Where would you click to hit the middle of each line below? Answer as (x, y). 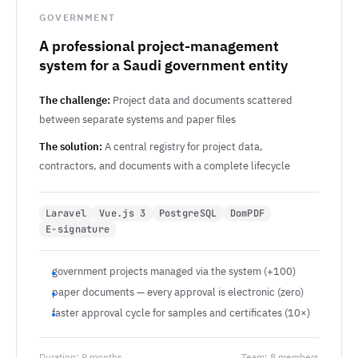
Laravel (66, 213)
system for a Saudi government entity (163, 65)
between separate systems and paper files (137, 119)
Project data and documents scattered (201, 100)
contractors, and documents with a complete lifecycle (165, 166)
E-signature (78, 229)
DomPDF (247, 213)
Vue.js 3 (123, 213)
